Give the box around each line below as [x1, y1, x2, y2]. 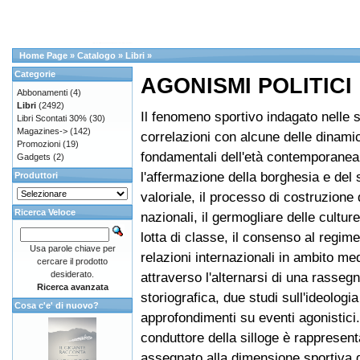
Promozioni [17, 139, 60, 149]
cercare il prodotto [37, 256, 108, 266]
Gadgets [17, 152, 51, 162]
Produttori [14, 170, 58, 180]
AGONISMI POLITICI [141, 73, 352, 99]
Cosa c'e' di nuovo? [14, 301, 99, 310]
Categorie [14, 69, 55, 79]
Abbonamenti [17, 88, 67, 97]
